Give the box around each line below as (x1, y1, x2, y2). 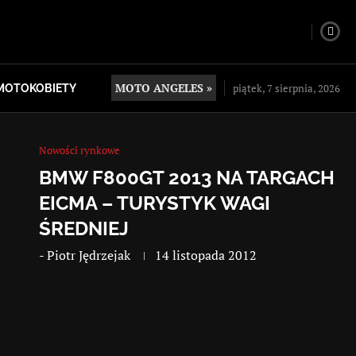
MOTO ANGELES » (115, 80, 212, 96)
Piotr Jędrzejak (47, 246, 131, 264)
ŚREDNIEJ (39, 216, 130, 240)
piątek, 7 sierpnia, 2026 (233, 80, 340, 95)
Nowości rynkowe (39, 142, 121, 157)
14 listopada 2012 (155, 246, 257, 264)
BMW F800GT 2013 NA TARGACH (39, 165, 335, 189)
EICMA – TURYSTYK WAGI (39, 191, 271, 215)
